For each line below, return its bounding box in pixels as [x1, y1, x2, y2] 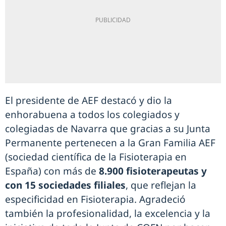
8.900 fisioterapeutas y [99, 164, 207, 178]
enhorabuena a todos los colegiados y [5, 108, 180, 122]
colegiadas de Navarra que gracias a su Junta [5, 122, 210, 136]
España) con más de [5, 164, 99, 178]
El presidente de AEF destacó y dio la [5, 94, 172, 107]
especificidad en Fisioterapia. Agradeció [5, 193, 186, 206]
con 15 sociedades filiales [5, 179, 126, 192]
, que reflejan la [126, 179, 196, 192]
